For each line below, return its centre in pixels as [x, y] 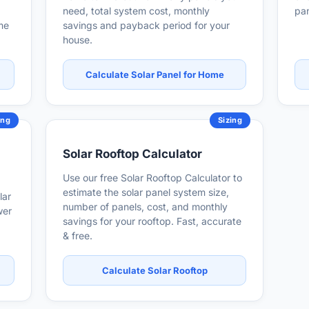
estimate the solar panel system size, [146, 192]
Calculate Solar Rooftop [154, 270]
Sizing [230, 120]
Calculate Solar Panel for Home [154, 74]
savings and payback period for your [146, 25]
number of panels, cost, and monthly [145, 207]
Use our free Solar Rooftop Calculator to [152, 178]
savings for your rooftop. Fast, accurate [152, 221]
